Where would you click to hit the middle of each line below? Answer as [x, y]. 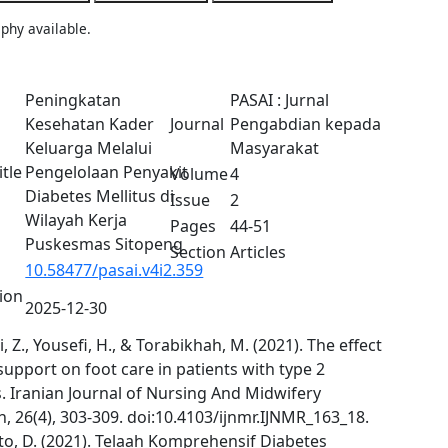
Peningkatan [73, 100]
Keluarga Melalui [89, 148]
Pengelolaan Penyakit [107, 172]
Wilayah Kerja [76, 220]
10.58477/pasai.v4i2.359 [114, 270]
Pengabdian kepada [305, 124]
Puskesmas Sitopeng [104, 244]
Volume [198, 174]
